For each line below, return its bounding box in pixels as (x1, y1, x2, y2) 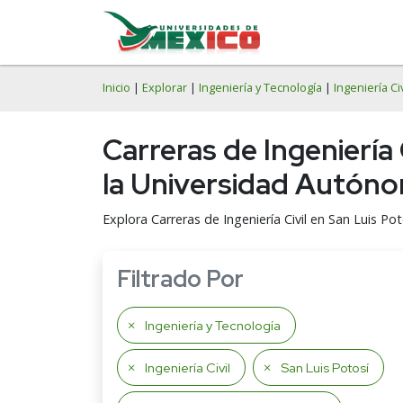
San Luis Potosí (281, 359, 369, 376)
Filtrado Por (117, 264, 244, 294)
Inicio (103, 80, 130, 95)
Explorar (142, 80, 187, 95)
